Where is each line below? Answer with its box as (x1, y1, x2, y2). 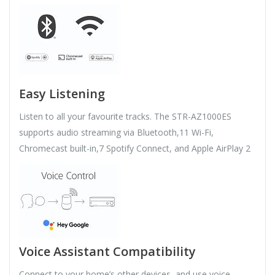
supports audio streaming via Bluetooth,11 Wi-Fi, (19, 126, 214, 139)
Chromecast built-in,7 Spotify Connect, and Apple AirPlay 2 (19, 142, 250, 155)
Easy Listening (19, 85, 105, 103)
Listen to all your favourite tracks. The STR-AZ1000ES (19, 110, 231, 123)
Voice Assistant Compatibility (19, 243, 196, 260)
